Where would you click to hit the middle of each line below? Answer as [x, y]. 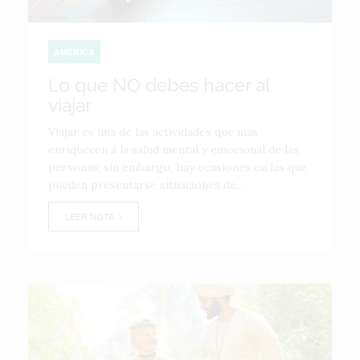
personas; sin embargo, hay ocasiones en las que [178, 167]
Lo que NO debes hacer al [159, 85]
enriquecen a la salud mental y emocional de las [174, 149]
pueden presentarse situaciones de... [146, 185]
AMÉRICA [74, 52]
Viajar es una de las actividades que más [153, 132]
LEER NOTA [92, 216]
